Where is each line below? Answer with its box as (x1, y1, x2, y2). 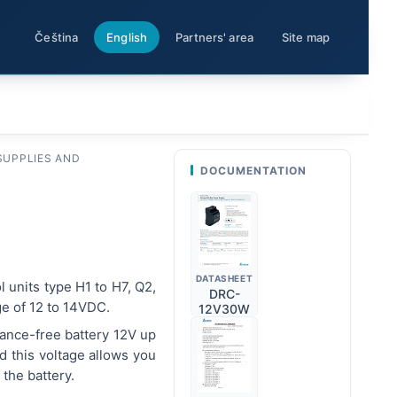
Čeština (35, 30, 79, 44)
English (106, 30, 148, 44)
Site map (281, 30, 330, 44)
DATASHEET (195, 273, 253, 284)
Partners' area (175, 30, 253, 44)
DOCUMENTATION (200, 164, 307, 177)
